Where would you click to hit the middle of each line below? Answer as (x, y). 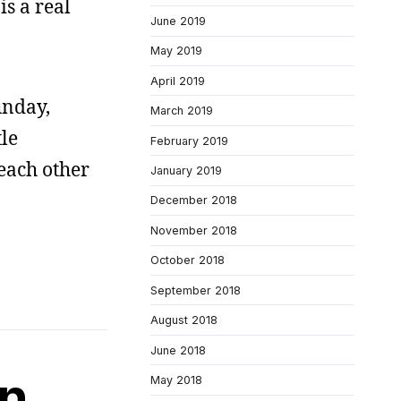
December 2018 (194, 200)
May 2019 (176, 51)
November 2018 (194, 230)
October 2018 (188, 260)
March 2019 (182, 111)
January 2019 (186, 171)
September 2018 (196, 290)
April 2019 (178, 81)
